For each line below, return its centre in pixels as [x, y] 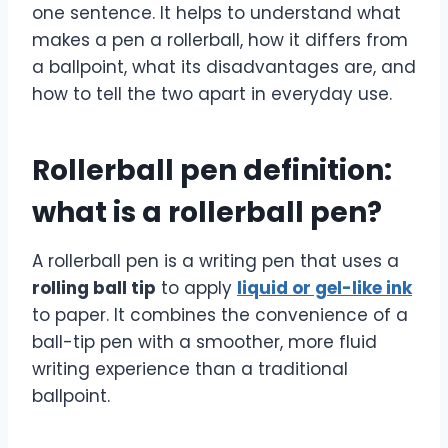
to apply [196, 287]
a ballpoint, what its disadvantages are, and [224, 66]
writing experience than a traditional [190, 368]
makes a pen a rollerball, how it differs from [220, 39]
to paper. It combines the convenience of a [220, 314]
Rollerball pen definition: [212, 170]
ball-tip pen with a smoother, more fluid [204, 341]
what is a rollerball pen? [207, 212]
